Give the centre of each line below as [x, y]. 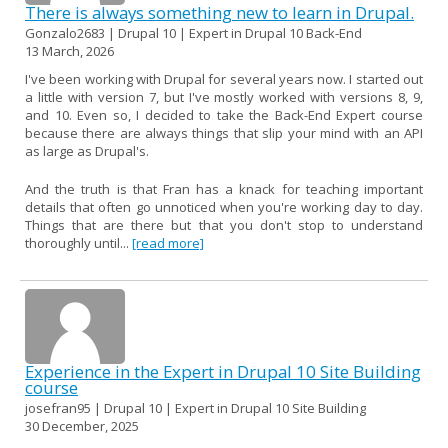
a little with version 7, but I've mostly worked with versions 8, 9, [224, 96]
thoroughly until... [78, 242]
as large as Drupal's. [87, 150]
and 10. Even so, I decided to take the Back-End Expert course [224, 114]
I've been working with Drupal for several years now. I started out [224, 78]
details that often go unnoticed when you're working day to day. [224, 206]
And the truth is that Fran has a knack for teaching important [224, 188]
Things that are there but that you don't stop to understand [224, 224]
